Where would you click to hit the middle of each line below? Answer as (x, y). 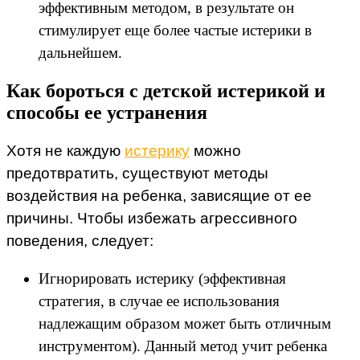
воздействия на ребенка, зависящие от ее (159, 196)
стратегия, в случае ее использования (159, 301)
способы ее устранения (107, 113)
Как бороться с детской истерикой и (166, 91)
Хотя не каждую (65, 151)
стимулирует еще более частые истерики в (175, 31)
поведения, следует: (80, 241)
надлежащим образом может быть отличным (185, 324)
